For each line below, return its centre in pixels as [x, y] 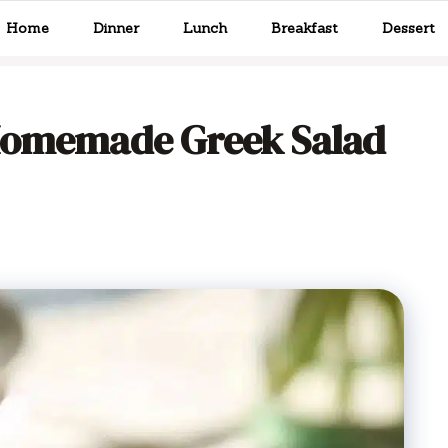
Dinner [116, 28]
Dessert [408, 28]
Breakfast [304, 28]
